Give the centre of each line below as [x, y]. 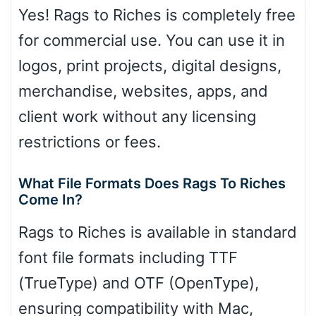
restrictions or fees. [90, 142]
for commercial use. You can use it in [152, 41]
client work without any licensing [137, 117]
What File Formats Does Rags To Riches [152, 184]
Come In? [50, 200]
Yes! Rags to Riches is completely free [157, 15]
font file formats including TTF [128, 258]
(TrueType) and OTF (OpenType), [139, 283]
